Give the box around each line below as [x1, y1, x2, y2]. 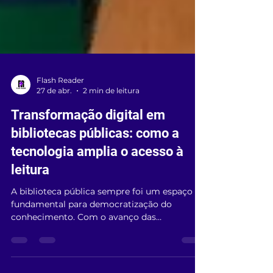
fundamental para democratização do [11, 221, 172, 232]
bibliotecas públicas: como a [11, 147, 179, 163]
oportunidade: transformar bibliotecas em [11, 259, 190, 270]
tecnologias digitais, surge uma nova [11, 246, 169, 257]
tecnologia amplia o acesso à [11, 166, 183, 181]
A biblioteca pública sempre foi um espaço [11, 208, 193, 219]
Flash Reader [37, 97, 84, 107]
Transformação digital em [11, 129, 165, 144]
